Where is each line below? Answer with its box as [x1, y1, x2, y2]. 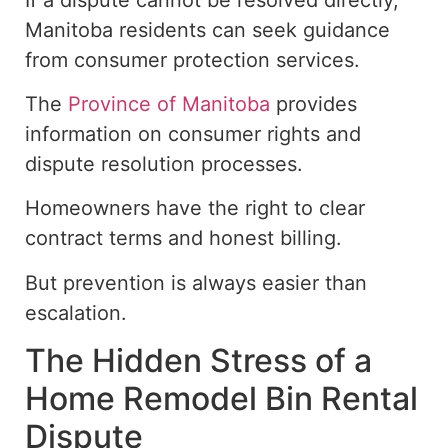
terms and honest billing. [103, 226, 342, 251]
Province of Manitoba [68, 91, 270, 116]
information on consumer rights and [25, 121, 361, 146]
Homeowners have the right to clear [25, 196, 365, 221]
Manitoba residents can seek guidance [25, 17, 390, 42]
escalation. [25, 300, 127, 325]
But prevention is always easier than [25, 270, 367, 295]
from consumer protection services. [25, 47, 360, 72]
